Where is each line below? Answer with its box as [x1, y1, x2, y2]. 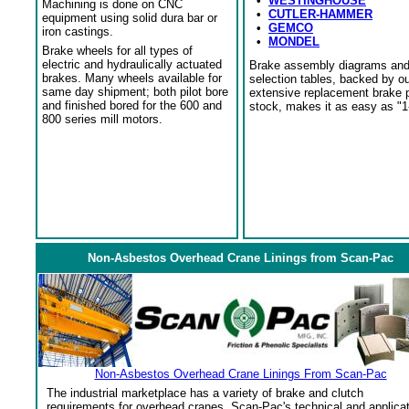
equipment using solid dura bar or [42, 11, 217, 25]
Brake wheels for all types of [42, 44, 193, 58]
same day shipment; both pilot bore [42, 85, 228, 99]
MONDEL [268, 35, 320, 48]
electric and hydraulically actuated [42, 58, 222, 71]
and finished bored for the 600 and [42, 99, 222, 112]
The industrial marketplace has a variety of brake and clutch [47, 386, 363, 400]
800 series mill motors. [42, 112, 163, 126]
